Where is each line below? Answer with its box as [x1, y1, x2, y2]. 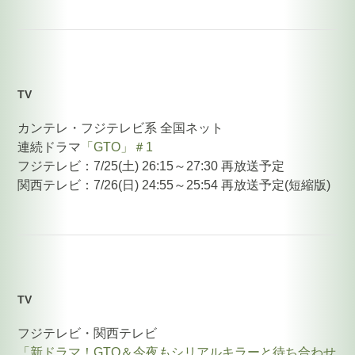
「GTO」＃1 [81, 139, 154, 154]
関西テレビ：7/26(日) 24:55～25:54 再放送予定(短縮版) [17, 177, 331, 192]
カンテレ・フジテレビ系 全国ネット [17, 120, 224, 135]
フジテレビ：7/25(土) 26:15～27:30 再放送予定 [17, 158, 285, 173]
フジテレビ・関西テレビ [17, 326, 158, 340]
